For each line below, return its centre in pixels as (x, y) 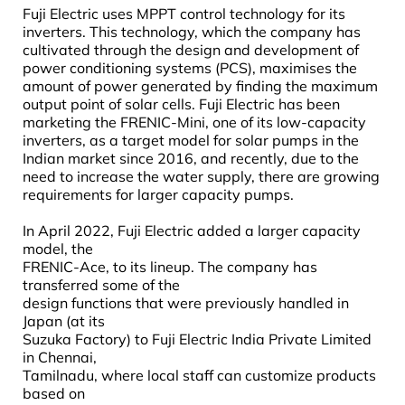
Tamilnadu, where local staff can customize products (199, 375)
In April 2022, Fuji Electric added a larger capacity (192, 230)
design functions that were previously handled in (186, 302)
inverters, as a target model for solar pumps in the (191, 140)
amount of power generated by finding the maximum (200, 85)
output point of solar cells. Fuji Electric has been (181, 104)
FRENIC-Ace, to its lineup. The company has (170, 266)
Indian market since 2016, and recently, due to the (191, 158)
